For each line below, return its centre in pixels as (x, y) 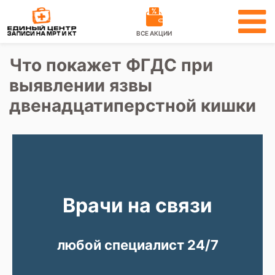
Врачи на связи (137, 205)
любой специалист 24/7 (137, 245)
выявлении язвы (81, 85)
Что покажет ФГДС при (111, 65)
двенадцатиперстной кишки (133, 106)
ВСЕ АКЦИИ (154, 33)
